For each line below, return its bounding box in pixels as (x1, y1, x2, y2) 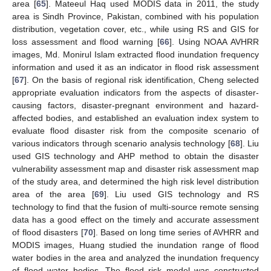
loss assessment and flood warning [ (12, 37, 160, 47)
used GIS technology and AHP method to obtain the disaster (12, 151, 259, 162)
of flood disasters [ (12, 227, 83, 238)
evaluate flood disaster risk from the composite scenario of (12, 126, 259, 136)
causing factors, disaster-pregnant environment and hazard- (12, 100, 259, 111)
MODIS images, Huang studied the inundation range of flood (12, 240, 259, 250)
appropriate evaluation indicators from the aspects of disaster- (12, 88, 259, 98)
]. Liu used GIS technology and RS (103, 189, 260, 200)
